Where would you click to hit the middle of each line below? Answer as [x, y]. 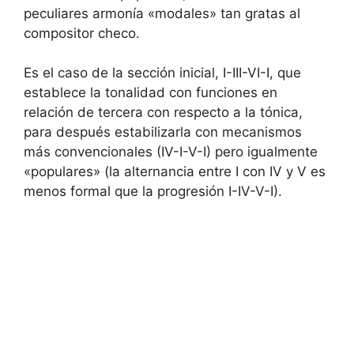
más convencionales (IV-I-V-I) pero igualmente [171, 152]
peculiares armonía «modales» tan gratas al [162, 13]
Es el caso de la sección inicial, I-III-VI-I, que [162, 73]
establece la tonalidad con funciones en [151, 92]
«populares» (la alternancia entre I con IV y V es [175, 171]
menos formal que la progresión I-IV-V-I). [153, 191]
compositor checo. [82, 33]
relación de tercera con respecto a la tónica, [163, 112]
